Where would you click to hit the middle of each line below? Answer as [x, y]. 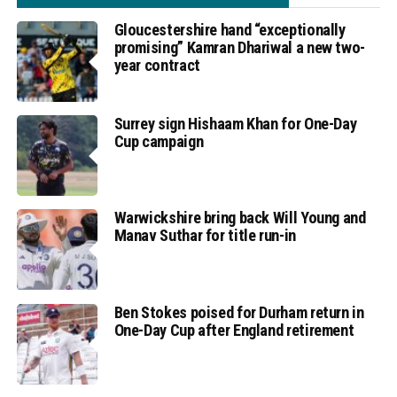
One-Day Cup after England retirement [234, 330]
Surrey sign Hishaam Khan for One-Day [235, 124]
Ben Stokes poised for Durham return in [239, 312]
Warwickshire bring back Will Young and [240, 218]
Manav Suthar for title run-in [205, 236]
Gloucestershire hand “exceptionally [230, 29]
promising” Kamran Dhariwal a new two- [239, 47]
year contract [157, 65]
